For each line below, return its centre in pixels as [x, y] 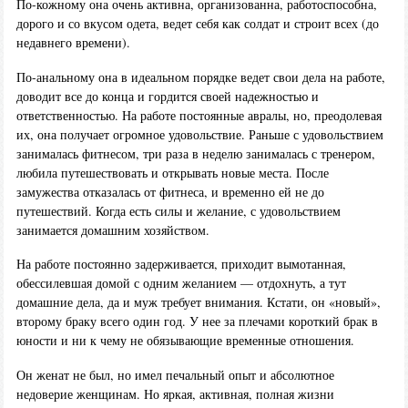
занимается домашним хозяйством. [112, 229]
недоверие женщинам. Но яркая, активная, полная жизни [175, 394]
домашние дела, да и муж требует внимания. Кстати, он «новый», [198, 302]
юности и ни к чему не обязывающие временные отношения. [185, 341]
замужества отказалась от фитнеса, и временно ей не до [170, 191]
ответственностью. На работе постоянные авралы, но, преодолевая [199, 115]
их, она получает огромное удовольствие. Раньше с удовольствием [199, 134]
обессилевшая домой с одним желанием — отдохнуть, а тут [181, 283]
